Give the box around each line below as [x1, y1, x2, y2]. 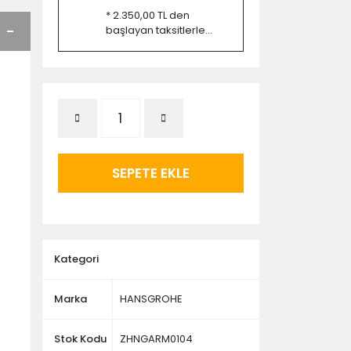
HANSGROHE [119, 291, 183, 306]
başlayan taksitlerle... [105, 23, 212, 38]
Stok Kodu [53, 331, 107, 346]
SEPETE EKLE [111, 163, 190, 183]
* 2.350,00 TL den [105, 8, 190, 23]
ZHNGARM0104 [119, 331, 193, 346]
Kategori [53, 251, 99, 266]
